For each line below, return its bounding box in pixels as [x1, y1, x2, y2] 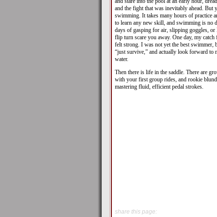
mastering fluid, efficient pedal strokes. [114, 83, 203, 91]
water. [114, 56, 128, 63]
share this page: [114, 208, 157, 216]
